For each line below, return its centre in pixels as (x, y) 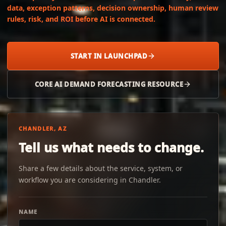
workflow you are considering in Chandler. (90, 180)
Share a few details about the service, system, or (101, 168)
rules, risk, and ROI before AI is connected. (81, 19)
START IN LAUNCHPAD (109, 56)
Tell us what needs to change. (111, 147)
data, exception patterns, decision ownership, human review (113, 8)
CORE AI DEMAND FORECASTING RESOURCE (109, 84)
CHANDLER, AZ (43, 128)
